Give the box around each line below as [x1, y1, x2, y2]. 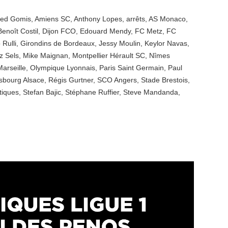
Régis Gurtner [48, 76, 93, 84]
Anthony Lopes [74, 15, 122, 23]
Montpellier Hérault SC [72, 51, 145, 60]
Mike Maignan [23, 51, 68, 60]
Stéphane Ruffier [65, 88, 119, 96]
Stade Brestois [141, 76, 188, 84]
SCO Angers [97, 76, 137, 84]
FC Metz [135, 27, 162, 35]
